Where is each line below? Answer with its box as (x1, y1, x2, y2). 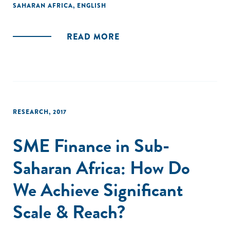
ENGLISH (77, 1, 106, 10)
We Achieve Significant (13, 176, 183, 203)
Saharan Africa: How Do (13, 154, 190, 181)
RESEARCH (13, 107, 49, 117)
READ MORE (67, 31, 120, 43)
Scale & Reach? (13, 198, 125, 225)
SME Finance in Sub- (13, 132, 169, 159)
